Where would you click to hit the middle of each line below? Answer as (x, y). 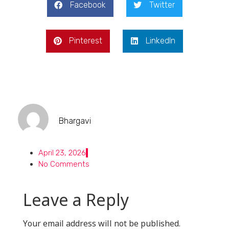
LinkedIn (161, 41)
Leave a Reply (76, 198)
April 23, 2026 (62, 153)
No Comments (64, 164)
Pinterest (86, 41)
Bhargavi (75, 121)
